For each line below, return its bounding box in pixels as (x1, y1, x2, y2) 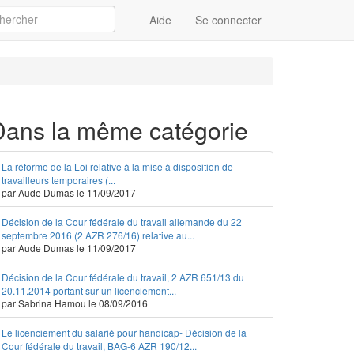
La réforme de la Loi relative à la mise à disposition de (2, 160, 233, 173)
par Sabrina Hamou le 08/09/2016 (2, 296, 148, 310)
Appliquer (127, 24, 175, 40)
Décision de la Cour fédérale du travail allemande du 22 (2, 215, 242, 228)
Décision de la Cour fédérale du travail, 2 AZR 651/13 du (2, 270, 244, 284)
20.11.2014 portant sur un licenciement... (2, 284, 176, 297)
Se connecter (195, 12, 262, 28)
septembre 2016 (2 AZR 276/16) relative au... (2, 228, 194, 242)
